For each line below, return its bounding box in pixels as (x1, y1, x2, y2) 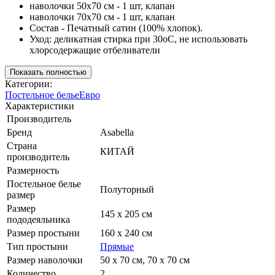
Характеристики (5, 101, 74, 112)
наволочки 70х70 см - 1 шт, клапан (29, 12, 175, 23)
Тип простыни (7, 241, 68, 252)
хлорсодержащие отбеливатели (29, 45, 160, 56)
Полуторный (100, 184, 154, 195)
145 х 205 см (100, 209, 152, 220)
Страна (7, 141, 37, 152)
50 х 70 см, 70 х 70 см (100, 255, 190, 266)
